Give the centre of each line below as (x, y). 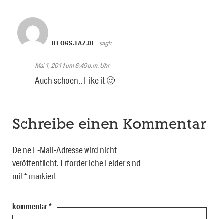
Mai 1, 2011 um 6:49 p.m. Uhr (72, 66)
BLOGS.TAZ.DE (74, 43)
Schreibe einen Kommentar (109, 125)
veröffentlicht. (35, 163)
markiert (42, 176)
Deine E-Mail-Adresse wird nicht (65, 150)
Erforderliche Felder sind (100, 163)
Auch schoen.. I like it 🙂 (75, 80)
